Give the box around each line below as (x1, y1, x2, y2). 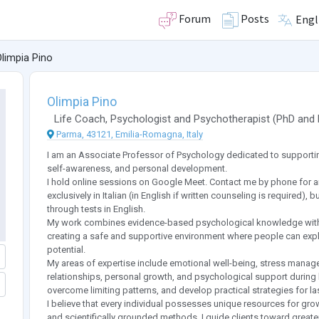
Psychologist (110, 113, 171, 126)
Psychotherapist (193, 113, 270, 126)
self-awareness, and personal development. (46, 163, 227, 174)
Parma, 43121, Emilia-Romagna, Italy (56, 129, 203, 140)
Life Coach (53, 113, 105, 126)
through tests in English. (46, 204, 145, 215)
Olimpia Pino (46, 94, 117, 110)
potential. (46, 244, 85, 256)
